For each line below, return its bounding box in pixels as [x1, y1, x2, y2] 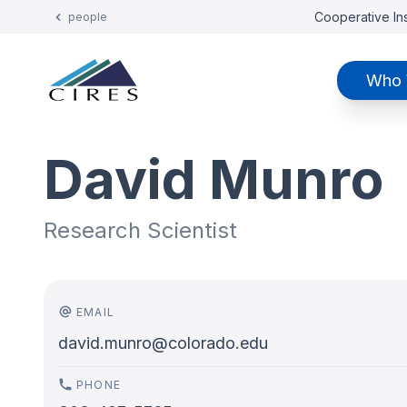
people [68, 10, 107, 24]
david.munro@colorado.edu [58, 333, 268, 352]
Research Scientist [44, 217, 237, 243]
